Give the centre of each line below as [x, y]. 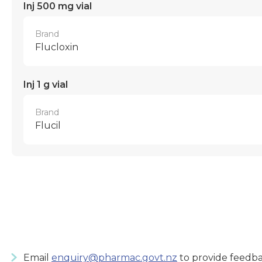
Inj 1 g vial [46, 84]
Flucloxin [57, 47]
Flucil [48, 125]
